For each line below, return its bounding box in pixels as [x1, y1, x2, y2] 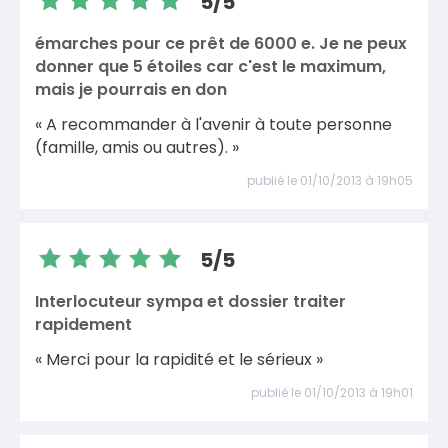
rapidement [35, 312, 132, 336]
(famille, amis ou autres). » [35, 136, 239, 159]
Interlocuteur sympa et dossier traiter [35, 289, 346, 313]
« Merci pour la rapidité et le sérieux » [35, 348, 323, 371]
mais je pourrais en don [35, 77, 227, 101]
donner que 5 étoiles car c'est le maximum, [35, 54, 386, 78]
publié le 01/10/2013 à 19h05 [247, 171, 413, 189]
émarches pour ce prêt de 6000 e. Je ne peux [35, 31, 407, 55]
